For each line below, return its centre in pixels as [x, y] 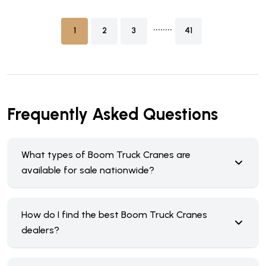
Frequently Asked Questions [113, 114]
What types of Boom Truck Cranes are [106, 154]
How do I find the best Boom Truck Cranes [114, 214]
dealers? [40, 230]
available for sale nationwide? [88, 170]
